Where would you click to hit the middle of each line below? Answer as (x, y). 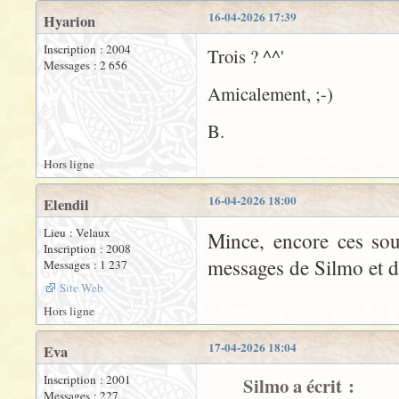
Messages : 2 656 (85, 65)
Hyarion (69, 21)
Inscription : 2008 (87, 248)
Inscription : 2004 (87, 49)
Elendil (66, 205)
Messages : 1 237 (85, 265)
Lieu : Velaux (77, 232)
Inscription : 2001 (87, 379)
